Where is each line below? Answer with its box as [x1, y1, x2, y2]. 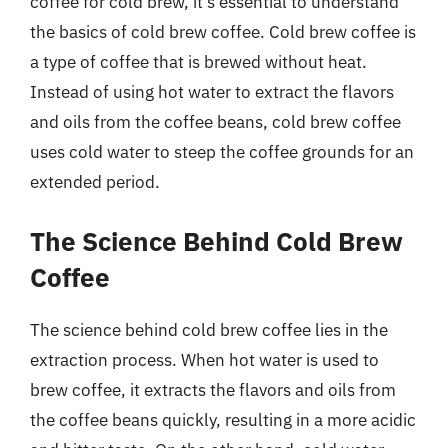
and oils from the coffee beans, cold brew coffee [30, 111, 401, 133]
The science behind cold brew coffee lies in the [30, 318, 388, 341]
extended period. [30, 171, 160, 193]
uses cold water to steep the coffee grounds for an [30, 141, 414, 163]
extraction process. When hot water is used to [30, 348, 379, 371]
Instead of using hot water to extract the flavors [30, 81, 394, 103]
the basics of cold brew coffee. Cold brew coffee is [30, 21, 416, 43]
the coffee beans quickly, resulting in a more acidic [30, 408, 416, 431]
